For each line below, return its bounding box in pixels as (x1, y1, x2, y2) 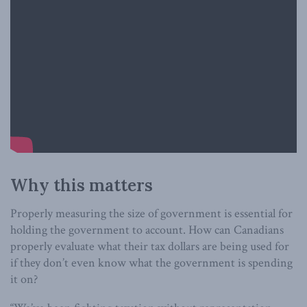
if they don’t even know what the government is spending (10, 255, 293, 271)
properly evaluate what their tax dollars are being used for (10, 238, 289, 255)
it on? (10, 271, 38, 288)
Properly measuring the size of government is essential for (10, 206, 293, 222)
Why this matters (10, 175, 153, 197)
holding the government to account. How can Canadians (10, 222, 284, 238)
